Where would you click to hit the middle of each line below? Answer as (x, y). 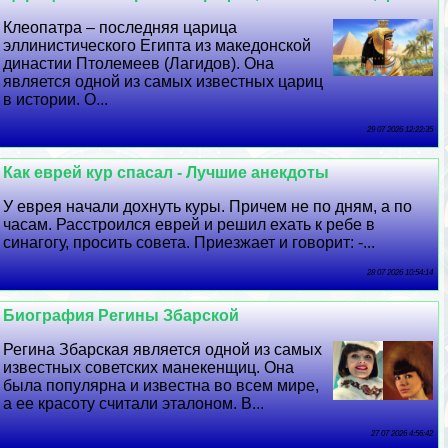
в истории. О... (56, 100)
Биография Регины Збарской (121, 316)
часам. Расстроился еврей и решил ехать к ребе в (189, 225)
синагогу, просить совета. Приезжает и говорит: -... (189, 243)
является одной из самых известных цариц (163, 82)
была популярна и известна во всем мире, (161, 386)
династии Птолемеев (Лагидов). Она (139, 64)
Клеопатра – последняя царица (120, 28)
